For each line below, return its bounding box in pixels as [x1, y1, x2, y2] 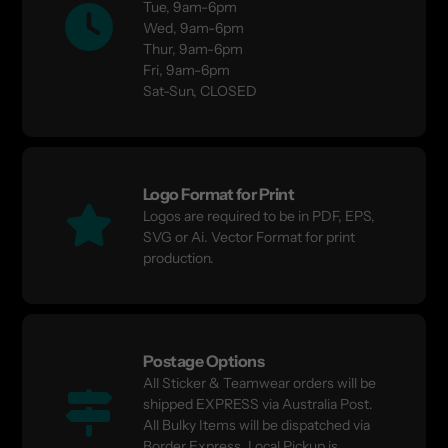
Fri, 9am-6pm [142, 60, 230, 79]
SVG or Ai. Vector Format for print [142, 227, 355, 246]
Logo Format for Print [142, 183, 295, 204]
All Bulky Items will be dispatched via [142, 415, 370, 434]
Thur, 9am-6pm [142, 39, 243, 58]
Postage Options [142, 350, 265, 371]
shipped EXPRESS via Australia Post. [142, 394, 373, 413]
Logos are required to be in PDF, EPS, [142, 206, 375, 225]
